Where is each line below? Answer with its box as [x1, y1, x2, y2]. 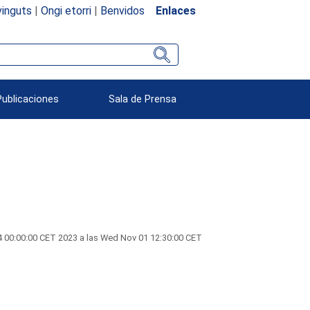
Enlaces [155, 3, 196, 17]
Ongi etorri [40, 3, 91, 17]
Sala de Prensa [109, 93, 177, 105]
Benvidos [100, 3, 145, 17]
